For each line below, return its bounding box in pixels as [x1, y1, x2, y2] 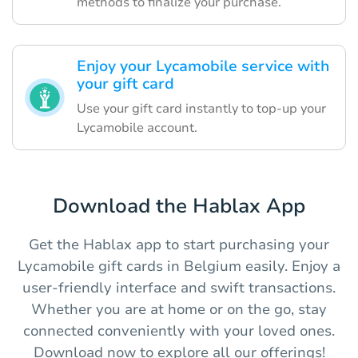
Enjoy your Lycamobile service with [77, 56, 329, 78]
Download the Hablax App [53, 193, 305, 221]
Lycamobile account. [77, 119, 197, 137]
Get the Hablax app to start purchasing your [29, 235, 329, 255]
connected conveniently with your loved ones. [23, 321, 335, 341]
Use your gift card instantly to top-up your [77, 100, 326, 118]
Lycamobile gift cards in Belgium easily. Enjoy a [18, 257, 340, 276]
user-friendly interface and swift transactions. [22, 278, 336, 298]
